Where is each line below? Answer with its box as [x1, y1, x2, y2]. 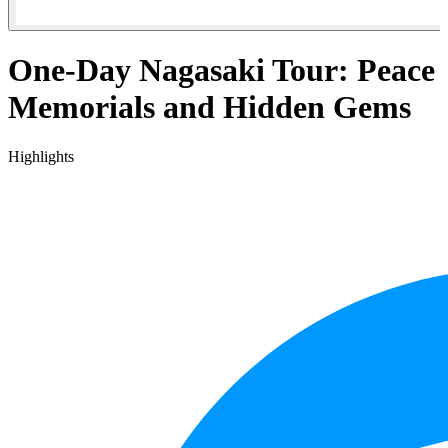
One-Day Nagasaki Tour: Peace [8, 52, 435, 89]
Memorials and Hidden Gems [8, 89, 411, 126]
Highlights [8, 147, 74, 165]
